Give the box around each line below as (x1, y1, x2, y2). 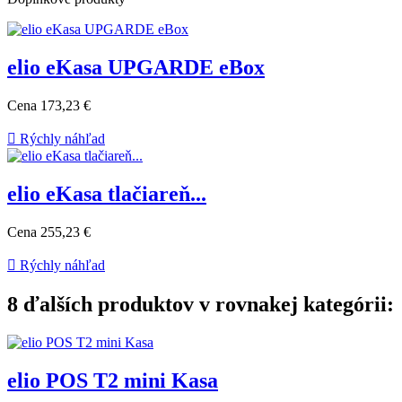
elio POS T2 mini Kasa (7, 368, 218, 392)
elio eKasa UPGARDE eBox (7, 56, 265, 80)
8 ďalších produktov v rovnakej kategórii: (7, 292, 394, 316)
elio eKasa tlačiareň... (7, 182, 206, 206)
